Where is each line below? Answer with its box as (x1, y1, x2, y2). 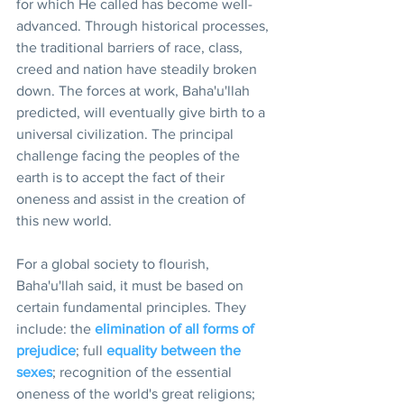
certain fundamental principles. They (16, 298, 250, 315)
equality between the (106, 342, 244, 358)
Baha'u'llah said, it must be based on (16, 277, 247, 293)
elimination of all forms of (95, 320, 258, 336)
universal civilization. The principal (16, 125, 237, 142)
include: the (16, 320, 95, 336)
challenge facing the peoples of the (16, 147, 243, 163)
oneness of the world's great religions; (16, 385, 259, 401)
